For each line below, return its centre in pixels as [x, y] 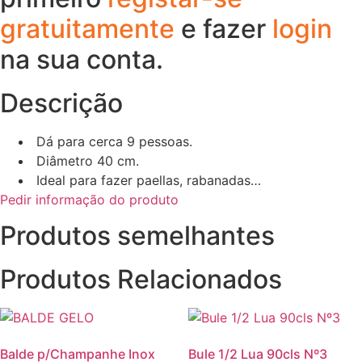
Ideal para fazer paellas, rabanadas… [147, 180]
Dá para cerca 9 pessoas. [112, 141]
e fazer [227, 28]
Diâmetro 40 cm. [86, 160]
